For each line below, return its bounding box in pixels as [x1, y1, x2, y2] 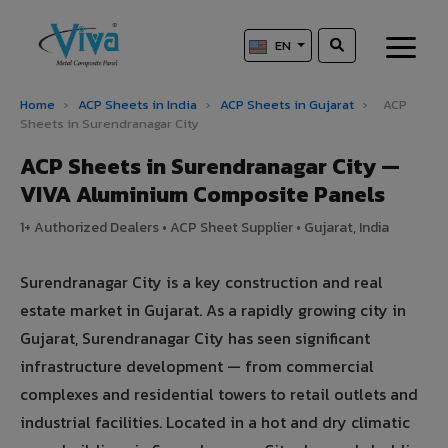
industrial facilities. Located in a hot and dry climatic [20, 410, 410, 435]
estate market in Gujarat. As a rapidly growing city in [20, 298, 406, 323]
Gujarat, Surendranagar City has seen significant [20, 326, 370, 351]
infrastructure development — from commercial [20, 354, 374, 379]
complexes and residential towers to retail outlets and [20, 382, 418, 407]
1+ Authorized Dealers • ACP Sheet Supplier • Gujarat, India [20, 217, 389, 239]
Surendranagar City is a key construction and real [20, 270, 383, 295]
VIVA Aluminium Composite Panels [20, 178, 385, 212]
